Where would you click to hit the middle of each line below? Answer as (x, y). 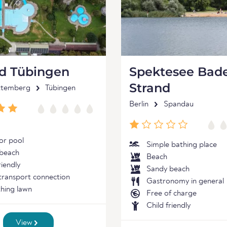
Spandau (179, 104)
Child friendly (168, 206)
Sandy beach (168, 169)
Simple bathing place (182, 145)
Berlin (139, 104)
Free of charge (172, 194)
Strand (150, 88)
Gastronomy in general (185, 181)
